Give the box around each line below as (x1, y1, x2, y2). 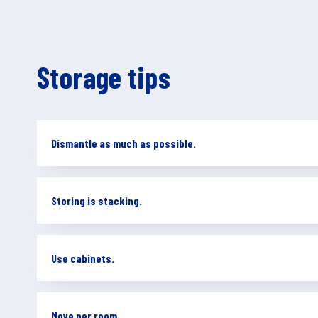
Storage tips (37, 59, 170, 94)
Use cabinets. (51, 251, 114, 265)
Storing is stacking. (51, 194, 142, 207)
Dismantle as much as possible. (51, 136, 196, 150)
